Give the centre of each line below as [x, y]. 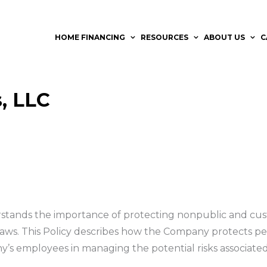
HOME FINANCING [90, 37]
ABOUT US [224, 37]
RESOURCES [164, 37]
